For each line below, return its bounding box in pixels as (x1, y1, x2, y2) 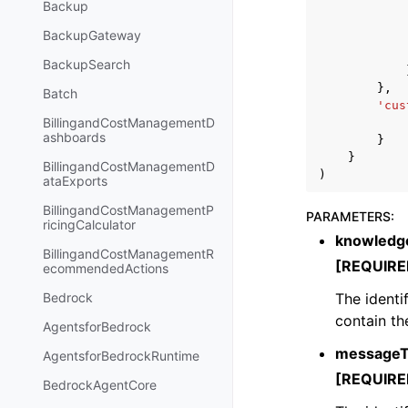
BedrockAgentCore (43, 377, 157, 393)
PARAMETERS (306, 209, 391, 224)
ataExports (43, 173, 107, 189)
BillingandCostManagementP (43, 202, 214, 219)
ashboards (43, 129, 106, 146)
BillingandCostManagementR (43, 246, 214, 262)
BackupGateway (43, 27, 141, 44)
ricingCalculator (43, 217, 136, 233)
